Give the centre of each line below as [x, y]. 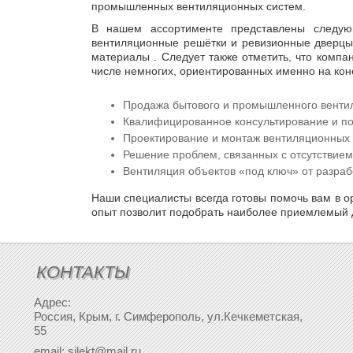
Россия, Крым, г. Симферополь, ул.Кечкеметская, [168, 316]
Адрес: [52, 302]
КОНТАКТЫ [83, 272]
